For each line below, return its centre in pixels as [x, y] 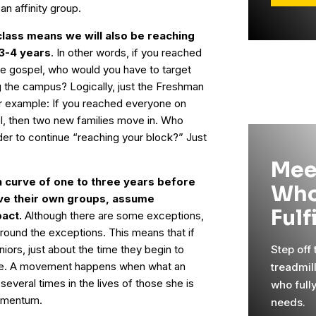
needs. [289, 302]
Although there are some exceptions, [113, 215]
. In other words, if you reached [126, 53]
